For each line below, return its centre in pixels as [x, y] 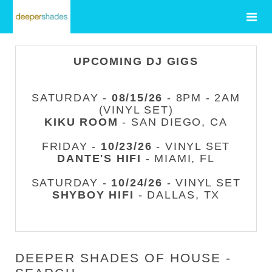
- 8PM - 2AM [202, 98]
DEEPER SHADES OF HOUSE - [124, 258]
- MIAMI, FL [178, 158]
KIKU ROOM [81, 122]
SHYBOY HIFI [93, 195]
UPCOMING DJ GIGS [136, 61]
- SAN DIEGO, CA [173, 122]
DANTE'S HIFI [99, 158]
